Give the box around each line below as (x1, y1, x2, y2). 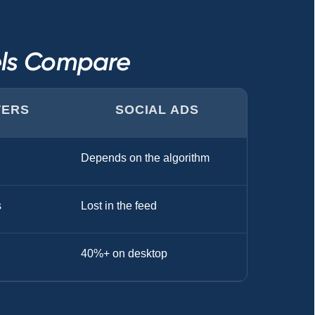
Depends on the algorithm (81, 152, 210, 164)
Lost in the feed (81, 200, 157, 212)
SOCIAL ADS (115, 103, 199, 117)
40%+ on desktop (81, 247, 168, 259)
